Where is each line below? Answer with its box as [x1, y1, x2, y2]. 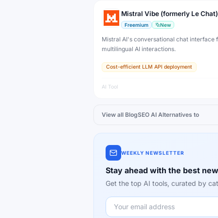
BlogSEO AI [125, 111, 157, 118]
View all [102, 111, 124, 118]
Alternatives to [158, 111, 199, 118]
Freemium [125, 22, 148, 28]
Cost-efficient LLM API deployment [106, 64, 192, 70]
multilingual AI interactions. [102, 45, 176, 53]
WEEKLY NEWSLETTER [121, 149, 184, 156]
